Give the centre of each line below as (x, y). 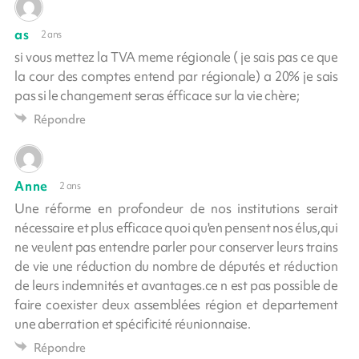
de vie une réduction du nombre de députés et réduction (176, 266)
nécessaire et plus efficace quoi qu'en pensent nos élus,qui (176, 227)
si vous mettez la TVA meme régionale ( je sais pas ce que (176, 56)
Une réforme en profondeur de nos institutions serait (176, 208)
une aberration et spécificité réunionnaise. (133, 323)
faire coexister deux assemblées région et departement (176, 304)
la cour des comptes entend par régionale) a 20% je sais (176, 76)
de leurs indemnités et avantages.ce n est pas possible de (176, 285)
